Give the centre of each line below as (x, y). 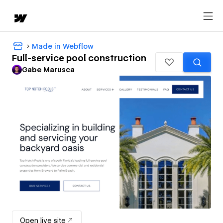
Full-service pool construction (79, 58)
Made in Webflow (63, 46)
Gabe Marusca (48, 70)
